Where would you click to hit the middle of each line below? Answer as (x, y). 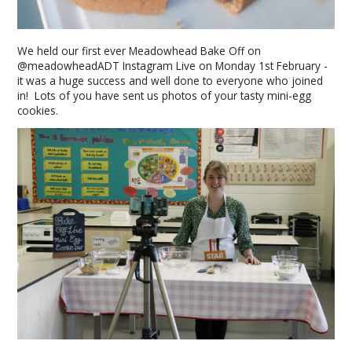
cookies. (38, 110)
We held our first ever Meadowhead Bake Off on (139, 50)
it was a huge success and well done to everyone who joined (170, 80)
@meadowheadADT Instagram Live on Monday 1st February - (173, 65)
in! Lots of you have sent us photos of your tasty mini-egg (165, 95)
